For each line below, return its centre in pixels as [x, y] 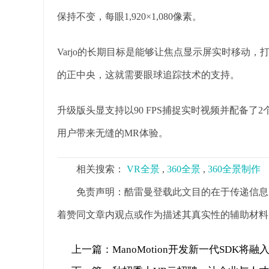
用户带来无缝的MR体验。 [113, 133]
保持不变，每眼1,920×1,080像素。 [129, 17]
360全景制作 [234, 169]
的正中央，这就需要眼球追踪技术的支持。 [148, 75]
